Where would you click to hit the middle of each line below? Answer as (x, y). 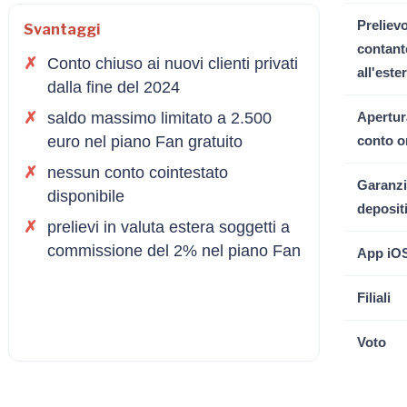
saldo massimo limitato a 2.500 (160, 118)
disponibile (86, 196)
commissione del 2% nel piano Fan (174, 250)
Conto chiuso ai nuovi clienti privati (173, 63)
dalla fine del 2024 (114, 87)
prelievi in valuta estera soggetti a (169, 227)
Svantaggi (62, 29)
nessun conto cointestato (138, 172)
